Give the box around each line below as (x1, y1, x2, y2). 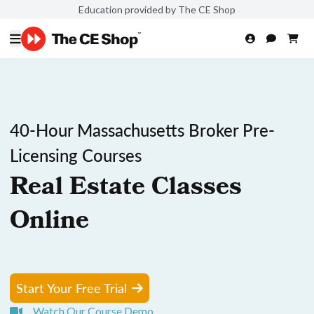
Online (10, 202, 89, 244)
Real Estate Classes (10, 168, 242, 210)
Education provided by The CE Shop (78, 3, 235, 15)
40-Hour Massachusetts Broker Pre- (10, 118, 275, 142)
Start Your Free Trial (16, 279, 127, 296)
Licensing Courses (10, 143, 142, 167)
